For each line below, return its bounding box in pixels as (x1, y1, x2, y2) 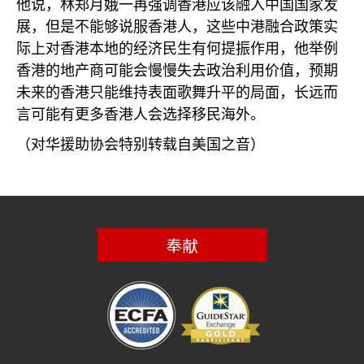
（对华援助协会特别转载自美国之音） (16, 136, 265, 153)
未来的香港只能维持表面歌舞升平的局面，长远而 (16, 84, 338, 101)
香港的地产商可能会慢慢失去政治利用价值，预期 (16, 63, 338, 79)
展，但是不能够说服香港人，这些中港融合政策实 (16, 19, 338, 35)
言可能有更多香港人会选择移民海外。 (16, 106, 265, 123)
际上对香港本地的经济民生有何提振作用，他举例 (16, 41, 338, 57)
